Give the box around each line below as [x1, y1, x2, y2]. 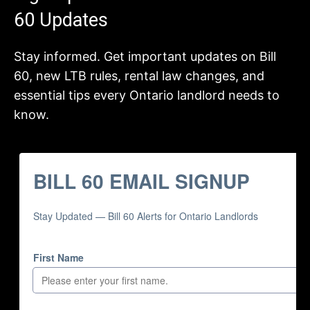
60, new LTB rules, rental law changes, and [14, 69, 264, 83]
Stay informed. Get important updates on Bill [14, 49, 276, 64]
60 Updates [14, 9, 108, 31]
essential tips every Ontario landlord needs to [14, 88, 280, 102]
